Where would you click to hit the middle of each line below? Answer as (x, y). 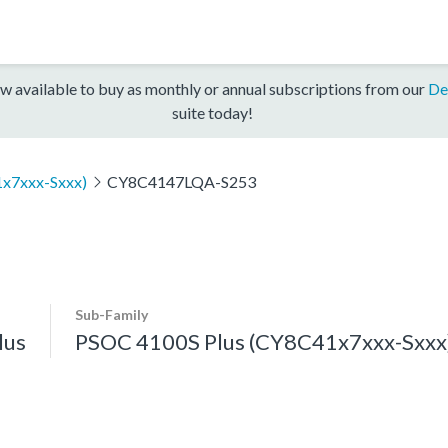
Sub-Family (111, 314)
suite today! (212, 112)
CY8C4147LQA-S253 (181, 181)
